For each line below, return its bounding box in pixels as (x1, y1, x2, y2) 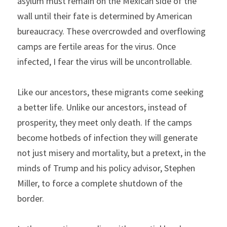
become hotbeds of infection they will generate (17, 132, 198, 143)
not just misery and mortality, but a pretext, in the (17, 147, 206, 159)
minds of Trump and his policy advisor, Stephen (17, 162, 195, 174)
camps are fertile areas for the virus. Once (17, 41, 176, 52)
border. (17, 193, 44, 204)
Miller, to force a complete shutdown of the (17, 177, 182, 189)
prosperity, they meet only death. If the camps (17, 117, 192, 128)
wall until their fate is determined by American (17, 10, 192, 22)
